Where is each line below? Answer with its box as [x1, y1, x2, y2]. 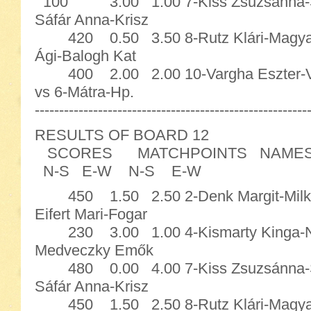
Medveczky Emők [35, 242, 153, 259]
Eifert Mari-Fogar [35, 205, 147, 223]
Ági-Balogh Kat [35, 47, 136, 65]
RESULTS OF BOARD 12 [35, 126, 209, 144]
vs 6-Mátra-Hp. [35, 83, 134, 101]
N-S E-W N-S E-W [35, 162, 201, 180]
